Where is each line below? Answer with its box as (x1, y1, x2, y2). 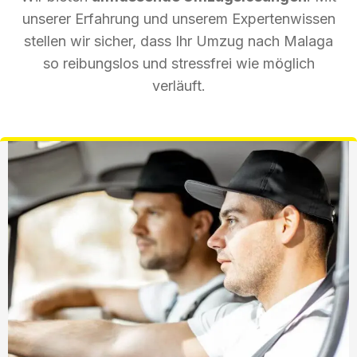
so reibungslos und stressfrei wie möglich (42, 54, 315, 72)
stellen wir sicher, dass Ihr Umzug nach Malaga (24, 32, 333, 49)
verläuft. (151, 76, 206, 94)
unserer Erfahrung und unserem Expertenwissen (22, 10, 335, 27)
